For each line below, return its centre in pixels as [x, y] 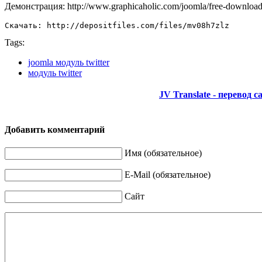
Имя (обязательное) [163, 153]
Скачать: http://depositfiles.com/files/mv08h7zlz [117, 25]
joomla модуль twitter [69, 62]
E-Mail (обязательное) [168, 175]
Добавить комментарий [55, 129]
